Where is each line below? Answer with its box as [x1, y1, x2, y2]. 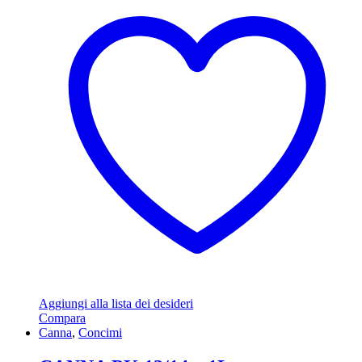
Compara [39, 311, 86, 326]
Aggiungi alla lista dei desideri [39, 297, 193, 311]
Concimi [78, 326, 122, 340]
